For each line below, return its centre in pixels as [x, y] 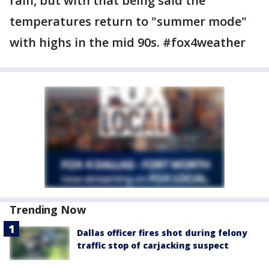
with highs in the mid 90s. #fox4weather [128, 42]
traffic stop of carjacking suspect [153, 245]
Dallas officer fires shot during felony [162, 233]
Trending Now [48, 210]
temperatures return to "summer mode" [128, 21]
